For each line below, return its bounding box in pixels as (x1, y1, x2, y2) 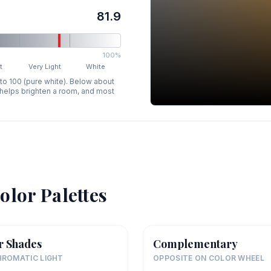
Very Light (28, 62, 62, 71)
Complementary (153, 237, 238, 252)
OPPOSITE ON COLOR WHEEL (153, 253, 264, 263)
